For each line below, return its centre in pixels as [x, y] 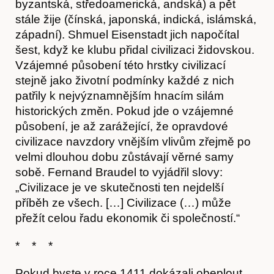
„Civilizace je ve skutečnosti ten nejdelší [120, 187]
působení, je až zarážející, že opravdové [122, 126]
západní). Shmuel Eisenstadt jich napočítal [127, 34]
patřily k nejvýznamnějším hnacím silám [120, 95]
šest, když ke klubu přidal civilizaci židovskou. [135, 50]
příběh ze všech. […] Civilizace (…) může [123, 202]
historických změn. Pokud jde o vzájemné [124, 111]
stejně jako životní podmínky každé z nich [125, 80]
